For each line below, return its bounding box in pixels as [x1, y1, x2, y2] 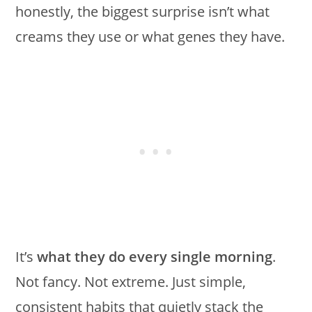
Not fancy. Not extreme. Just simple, [15, 272, 247, 291]
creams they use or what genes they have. [15, 27, 286, 46]
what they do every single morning [37, 247, 273, 266]
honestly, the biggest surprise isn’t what [15, 2, 270, 21]
